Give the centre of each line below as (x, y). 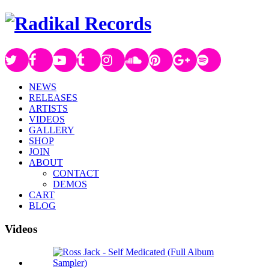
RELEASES (53, 97)
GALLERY (52, 130)
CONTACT (76, 173)
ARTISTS (48, 108)
